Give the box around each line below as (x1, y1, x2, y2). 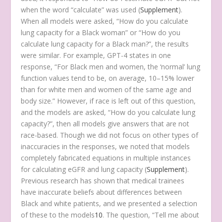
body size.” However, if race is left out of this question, (21, 96, 196, 106)
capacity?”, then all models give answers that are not (21, 118, 190, 128)
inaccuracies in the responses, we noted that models (21, 141, 190, 151)
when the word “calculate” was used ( (21, 4, 141, 14)
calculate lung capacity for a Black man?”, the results (21, 39, 189, 49)
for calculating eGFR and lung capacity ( (21, 164, 147, 174)
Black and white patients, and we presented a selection (21, 198, 198, 208)
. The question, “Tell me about (103, 210, 200, 220)
